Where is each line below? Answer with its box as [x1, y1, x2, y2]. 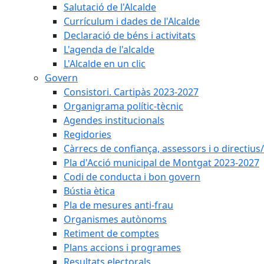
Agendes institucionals [64, 114, 164, 127]
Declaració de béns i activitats [64, 29, 196, 42]
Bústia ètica [64, 184, 115, 197]
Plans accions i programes [64, 241, 181, 254]
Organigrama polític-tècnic [64, 100, 183, 113]
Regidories [64, 128, 111, 141]
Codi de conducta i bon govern [64, 170, 200, 183]
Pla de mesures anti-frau [64, 199, 173, 212]
